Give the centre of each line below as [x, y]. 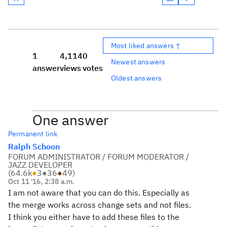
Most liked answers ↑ [146, 45]
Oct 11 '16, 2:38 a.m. [42, 181]
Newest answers [138, 62]
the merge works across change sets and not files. [100, 205]
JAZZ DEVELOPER [40, 165]
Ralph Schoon [34, 146]
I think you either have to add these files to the [94, 217]
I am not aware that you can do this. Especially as [99, 193]
